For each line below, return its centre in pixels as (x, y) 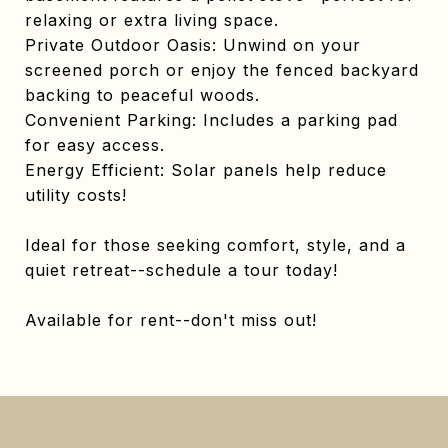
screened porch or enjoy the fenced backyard (222, 70)
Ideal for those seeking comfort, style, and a (215, 245)
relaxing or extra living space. (152, 20)
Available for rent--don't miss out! (171, 320)
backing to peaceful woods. (142, 95)
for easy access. (95, 145)
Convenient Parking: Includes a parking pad (211, 120)
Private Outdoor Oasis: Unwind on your (193, 45)
